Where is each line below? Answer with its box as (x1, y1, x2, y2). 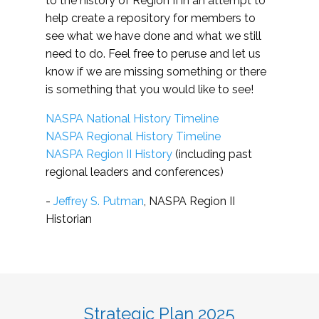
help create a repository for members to (46, 11, 256, 26)
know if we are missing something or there (46, 65, 266, 79)
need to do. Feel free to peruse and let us (46, 47, 261, 61)
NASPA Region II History (46, 147, 172, 162)
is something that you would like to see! (46, 83, 253, 97)
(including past (172, 147, 252, 162)
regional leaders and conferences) (46, 165, 224, 179)
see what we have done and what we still (46, 29, 261, 43)
